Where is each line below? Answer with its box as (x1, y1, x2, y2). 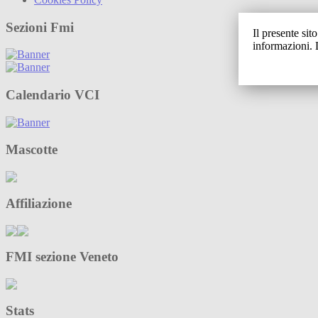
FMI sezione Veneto (6, 249, 119, 265)
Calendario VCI (6, 87, 99, 103)
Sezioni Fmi (6, 19, 74, 35)
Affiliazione (6, 195, 72, 211)
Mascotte (6, 142, 57, 158)
